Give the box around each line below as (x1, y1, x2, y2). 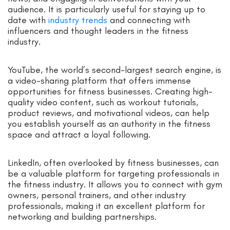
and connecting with (107, 14, 190, 26)
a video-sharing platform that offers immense (8, 75, 191, 87)
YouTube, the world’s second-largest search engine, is (8, 64, 221, 76)
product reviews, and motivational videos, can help (8, 107, 209, 119)
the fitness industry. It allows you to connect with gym (8, 179, 222, 190)
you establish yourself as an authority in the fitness (8, 118, 210, 130)
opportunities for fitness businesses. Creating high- (8, 86, 213, 98)
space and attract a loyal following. (8, 129, 150, 141)
